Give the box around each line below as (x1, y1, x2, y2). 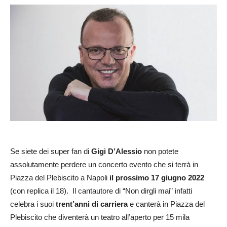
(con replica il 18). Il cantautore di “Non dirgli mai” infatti (10, 186, 192, 195)
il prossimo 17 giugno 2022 (109, 173, 204, 182)
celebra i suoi (10, 199, 56, 208)
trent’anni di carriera (56, 199, 128, 208)
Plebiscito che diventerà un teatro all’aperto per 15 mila (10, 212, 190, 221)
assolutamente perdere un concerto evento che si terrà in (10, 160, 198, 169)
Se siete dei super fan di (10, 146, 91, 156)
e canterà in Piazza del (128, 199, 205, 208)
